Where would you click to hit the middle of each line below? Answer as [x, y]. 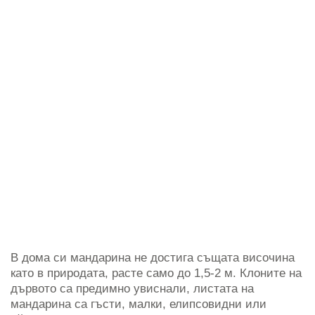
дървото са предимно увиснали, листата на [132, 288]
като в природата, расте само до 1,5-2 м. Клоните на [156, 273]
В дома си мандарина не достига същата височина [153, 257]
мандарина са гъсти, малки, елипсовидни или [139, 304]
